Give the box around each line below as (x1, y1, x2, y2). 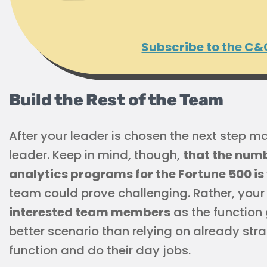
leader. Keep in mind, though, (9, 147, 183, 163)
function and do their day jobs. (9, 242, 191, 259)
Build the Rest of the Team (9, 90, 223, 110)
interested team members (9, 204, 170, 221)
